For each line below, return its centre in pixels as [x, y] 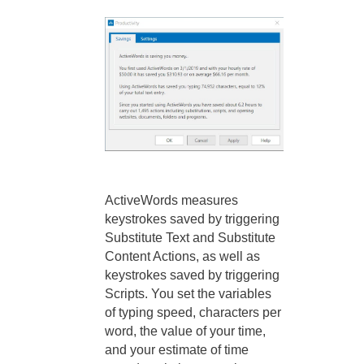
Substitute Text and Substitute [190, 237]
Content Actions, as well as [182, 256]
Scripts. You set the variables [188, 293]
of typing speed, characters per [193, 312]
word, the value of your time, [185, 331]
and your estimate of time [177, 349]
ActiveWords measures [171, 200]
